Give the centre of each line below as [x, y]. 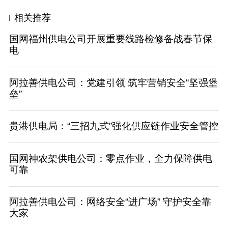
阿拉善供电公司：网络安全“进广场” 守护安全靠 [110, 202]
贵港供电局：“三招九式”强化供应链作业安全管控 [113, 126]
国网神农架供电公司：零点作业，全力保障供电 [110, 158]
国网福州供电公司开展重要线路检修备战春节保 [110, 39]
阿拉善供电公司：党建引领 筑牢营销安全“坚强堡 [113, 82]
